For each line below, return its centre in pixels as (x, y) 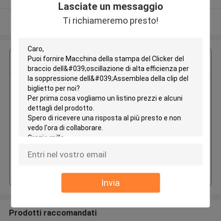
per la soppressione (118, 123)
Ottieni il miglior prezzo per (110, 60)
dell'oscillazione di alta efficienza (143, 111)
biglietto (97, 145)
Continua (106, 164)
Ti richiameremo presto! (110, 20)
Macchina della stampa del (131, 89)
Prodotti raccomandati (53, 212)
